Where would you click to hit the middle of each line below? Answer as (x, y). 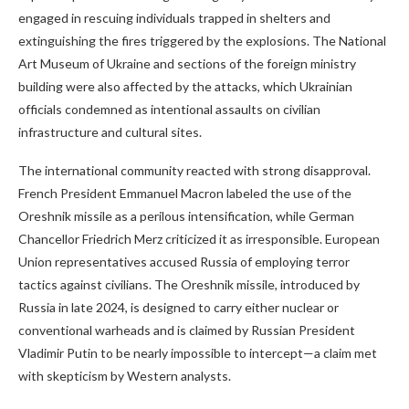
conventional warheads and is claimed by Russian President (187, 330)
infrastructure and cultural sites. (110, 132)
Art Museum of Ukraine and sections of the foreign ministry (187, 63)
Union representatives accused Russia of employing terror (184, 262)
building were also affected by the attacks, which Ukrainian (185, 86)
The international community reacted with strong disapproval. (194, 170)
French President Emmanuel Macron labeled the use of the (185, 193)
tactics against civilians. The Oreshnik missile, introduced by (189, 284)
